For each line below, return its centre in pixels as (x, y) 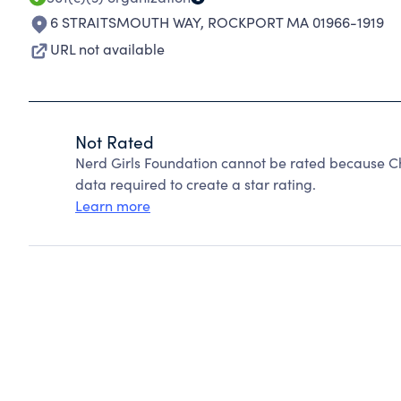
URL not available (107, 49)
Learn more (113, 205)
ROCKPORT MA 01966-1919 (296, 22)
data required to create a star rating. (196, 184)
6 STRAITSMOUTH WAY (125, 22)
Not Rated (115, 141)
